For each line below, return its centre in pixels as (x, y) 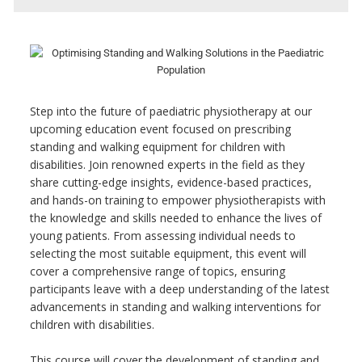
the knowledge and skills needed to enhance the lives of (175, 218)
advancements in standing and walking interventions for (175, 307)
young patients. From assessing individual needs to (162, 236)
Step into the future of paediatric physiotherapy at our (170, 111)
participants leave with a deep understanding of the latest (179, 289)
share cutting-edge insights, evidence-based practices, (170, 182)
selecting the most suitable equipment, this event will (168, 253)
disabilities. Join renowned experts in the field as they (167, 164)
